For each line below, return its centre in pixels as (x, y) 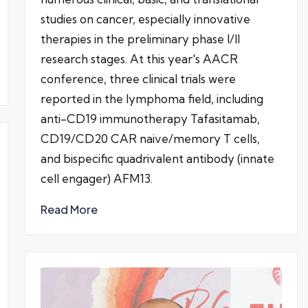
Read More (69, 209)
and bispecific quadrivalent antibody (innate (157, 158)
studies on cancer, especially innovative (145, 19)
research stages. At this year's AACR (139, 58)
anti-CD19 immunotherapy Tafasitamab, (150, 118)
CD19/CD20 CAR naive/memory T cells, (150, 138)
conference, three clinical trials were (138, 78)
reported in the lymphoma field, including (152, 98)
